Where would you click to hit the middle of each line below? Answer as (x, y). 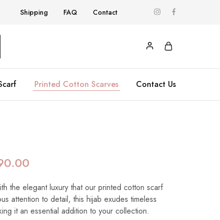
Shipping (34, 12)
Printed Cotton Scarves (76, 84)
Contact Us (156, 84)
